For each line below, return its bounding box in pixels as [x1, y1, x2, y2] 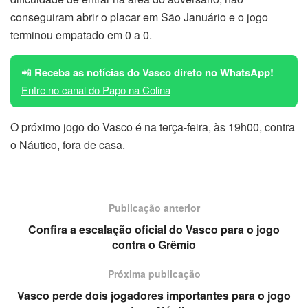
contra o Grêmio [112, 236, 196, 252]
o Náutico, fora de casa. [10, 136, 125, 153]
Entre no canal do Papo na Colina [21, 82, 170, 97]
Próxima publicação [107, 266, 201, 280]
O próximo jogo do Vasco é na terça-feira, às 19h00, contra [10, 118, 295, 135]
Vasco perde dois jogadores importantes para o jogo [17, 287, 291, 303]
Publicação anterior [108, 200, 200, 214]
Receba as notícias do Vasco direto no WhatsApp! [34, 64, 274, 80]
